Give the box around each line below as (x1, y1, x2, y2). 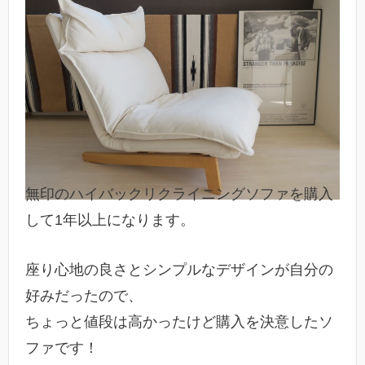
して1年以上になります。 (25, 212, 195, 229)
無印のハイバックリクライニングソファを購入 (25, 186, 333, 203)
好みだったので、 (25, 288, 143, 305)
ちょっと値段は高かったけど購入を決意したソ (25, 314, 333, 331)
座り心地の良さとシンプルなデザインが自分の (25, 262, 333, 279)
